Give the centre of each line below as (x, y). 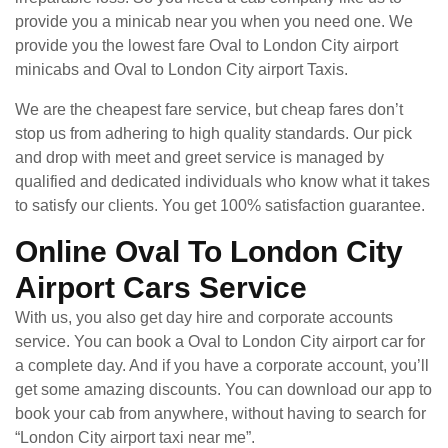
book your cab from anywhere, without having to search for (220, 413)
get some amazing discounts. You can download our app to (223, 389)
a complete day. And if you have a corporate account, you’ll (222, 365)
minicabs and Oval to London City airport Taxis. (181, 69)
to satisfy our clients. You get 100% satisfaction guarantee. (220, 205)
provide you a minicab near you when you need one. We (214, 21)
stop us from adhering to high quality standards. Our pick (213, 133)
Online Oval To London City (209, 251)
